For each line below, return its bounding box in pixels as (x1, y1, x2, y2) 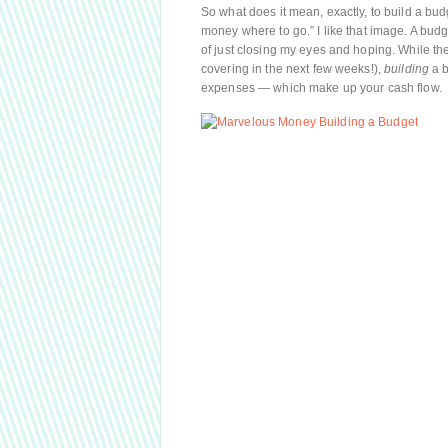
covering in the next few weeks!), (201, 62, 385, 76)
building (384, 62, 430, 76)
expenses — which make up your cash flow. (201, 81, 442, 95)
